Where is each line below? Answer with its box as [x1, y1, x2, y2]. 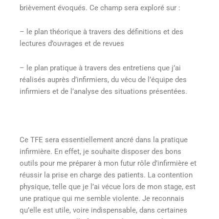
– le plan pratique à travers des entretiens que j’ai [20, 63, 181, 72]
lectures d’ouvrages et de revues [20, 39, 124, 48]
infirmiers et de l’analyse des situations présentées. [20, 87, 187, 96]
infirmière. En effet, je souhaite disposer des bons [20, 147, 181, 156]
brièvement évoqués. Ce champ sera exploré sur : [20, 3, 180, 12]
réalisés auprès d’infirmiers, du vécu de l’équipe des [20, 75, 187, 84]
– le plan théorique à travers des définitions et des [20, 27, 183, 37]
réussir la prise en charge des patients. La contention [20, 170, 193, 179]
